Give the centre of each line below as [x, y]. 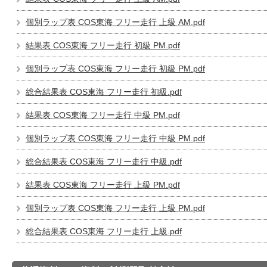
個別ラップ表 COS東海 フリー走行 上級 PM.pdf [115, 208]
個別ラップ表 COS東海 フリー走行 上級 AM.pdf [115, 22]
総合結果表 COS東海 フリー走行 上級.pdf [104, 231]
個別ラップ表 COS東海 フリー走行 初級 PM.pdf [115, 69]
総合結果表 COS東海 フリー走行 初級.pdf [104, 92]
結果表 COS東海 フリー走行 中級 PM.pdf [103, 115]
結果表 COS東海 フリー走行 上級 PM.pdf [103, 185]
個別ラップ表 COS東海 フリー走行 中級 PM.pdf [115, 138]
